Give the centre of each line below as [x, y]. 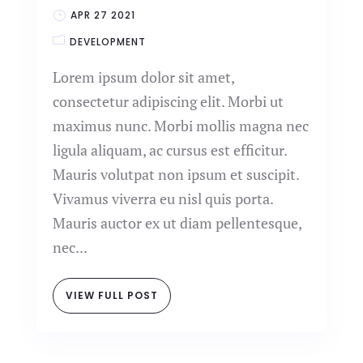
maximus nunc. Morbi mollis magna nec [180, 126]
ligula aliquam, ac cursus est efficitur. [169, 150]
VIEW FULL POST [111, 295]
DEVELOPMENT [107, 42]
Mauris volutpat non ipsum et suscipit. [175, 174]
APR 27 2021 [102, 15]
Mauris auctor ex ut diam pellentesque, [177, 223]
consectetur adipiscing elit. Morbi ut [168, 101]
